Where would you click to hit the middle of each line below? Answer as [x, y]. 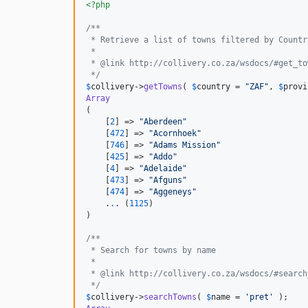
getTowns [163, 87]
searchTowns [170, 297]
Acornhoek [175, 134]
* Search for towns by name [151, 251]
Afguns [168, 180]
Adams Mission [185, 145]
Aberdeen [163, 122]
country [213, 87]
